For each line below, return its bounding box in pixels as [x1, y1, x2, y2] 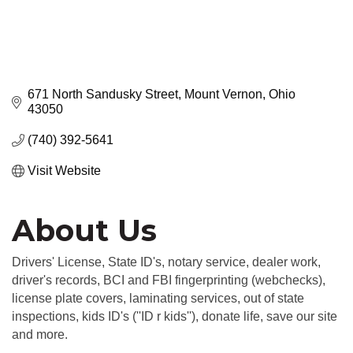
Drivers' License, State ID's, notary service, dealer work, [12, 255, 321, 269]
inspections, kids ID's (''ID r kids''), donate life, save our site [12, 310, 337, 324]
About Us [12, 212, 157, 250]
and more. [12, 328, 68, 342]
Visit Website [28, 164, 101, 178]
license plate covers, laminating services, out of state [12, 292, 304, 306]
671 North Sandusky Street [28, 87, 178, 102]
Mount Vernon [184, 87, 262, 102]
